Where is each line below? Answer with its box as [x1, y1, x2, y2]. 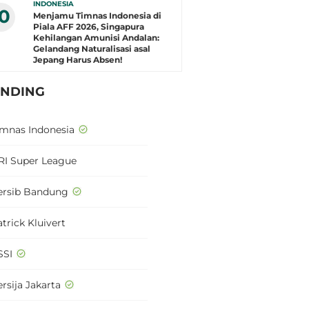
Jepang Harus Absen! [33, 54, 122, 65]
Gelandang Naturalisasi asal [33, 43, 150, 54]
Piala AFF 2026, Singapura [33, 21, 144, 32]
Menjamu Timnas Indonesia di [33, 10, 161, 21]
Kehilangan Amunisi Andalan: [33, 32, 159, 43]
